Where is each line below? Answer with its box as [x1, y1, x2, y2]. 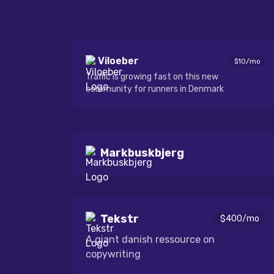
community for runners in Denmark [86, 84, 224, 94]
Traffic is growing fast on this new [86, 72, 218, 82]
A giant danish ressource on [86, 234, 215, 245]
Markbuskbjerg [100, 146, 184, 160]
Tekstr [100, 212, 139, 226]
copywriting [86, 248, 141, 260]
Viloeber [98, 55, 139, 67]
